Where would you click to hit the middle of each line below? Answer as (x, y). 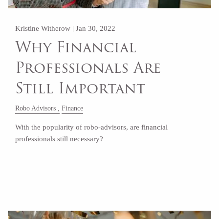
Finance (73, 108)
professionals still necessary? (59, 139)
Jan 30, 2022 (96, 28)
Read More (37, 166)
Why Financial (76, 47)
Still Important (80, 88)
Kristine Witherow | (46, 28)
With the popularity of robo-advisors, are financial (92, 127)
